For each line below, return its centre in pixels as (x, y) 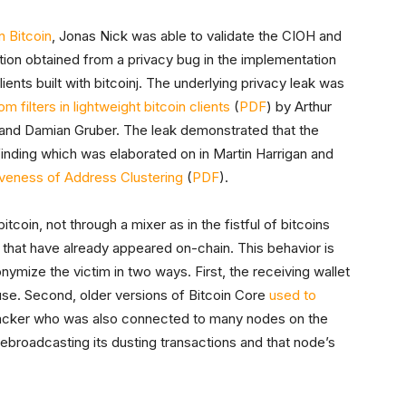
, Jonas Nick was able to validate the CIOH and (197, 36)
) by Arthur (299, 106)
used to (293, 295)
